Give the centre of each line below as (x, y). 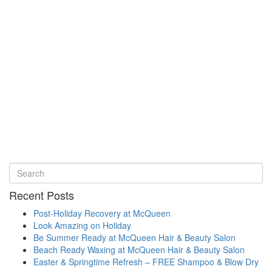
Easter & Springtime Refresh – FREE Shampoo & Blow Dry (146, 262)
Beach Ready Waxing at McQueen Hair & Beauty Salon (139, 250)
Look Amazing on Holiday (82, 226)
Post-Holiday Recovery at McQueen (102, 213)
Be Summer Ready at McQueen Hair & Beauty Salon (134, 238)
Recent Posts (42, 195)
